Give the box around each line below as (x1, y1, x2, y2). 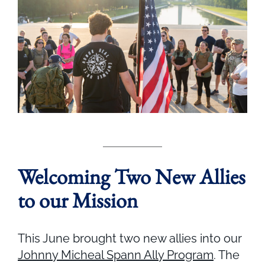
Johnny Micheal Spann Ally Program (18, 247, 214, 262)
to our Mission (18, 186, 138, 214)
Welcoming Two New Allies (18, 162, 245, 190)
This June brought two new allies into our (18, 231, 242, 245)
